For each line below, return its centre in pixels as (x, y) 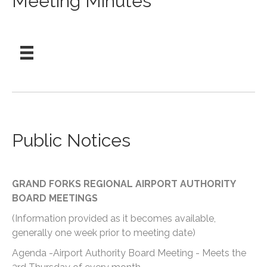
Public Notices (71, 140)
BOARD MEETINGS (55, 198)
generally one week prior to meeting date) (104, 232)
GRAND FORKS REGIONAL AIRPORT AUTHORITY (124, 184)
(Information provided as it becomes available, (114, 218)
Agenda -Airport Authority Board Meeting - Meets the (129, 253)
